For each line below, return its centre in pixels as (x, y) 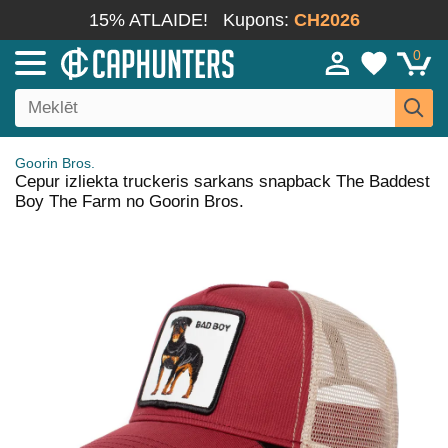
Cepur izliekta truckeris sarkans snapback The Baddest (222, 181)
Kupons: (258, 20)
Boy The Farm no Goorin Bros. (129, 201)
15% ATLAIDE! (148, 20)
